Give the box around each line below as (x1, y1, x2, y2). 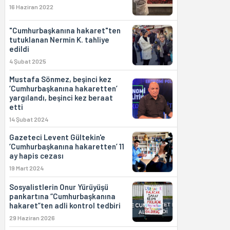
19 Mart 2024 (9, 164, 44, 171)
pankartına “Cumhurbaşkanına (9, 191, 116, 201)
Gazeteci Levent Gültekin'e (9, 132, 105, 142)
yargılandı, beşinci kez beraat (9, 93, 113, 102)
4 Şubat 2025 (9, 57, 46, 65)
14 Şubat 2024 (9, 116, 48, 123)
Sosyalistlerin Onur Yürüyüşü (9, 182, 108, 191)
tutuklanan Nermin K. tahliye (9, 35, 109, 44)
